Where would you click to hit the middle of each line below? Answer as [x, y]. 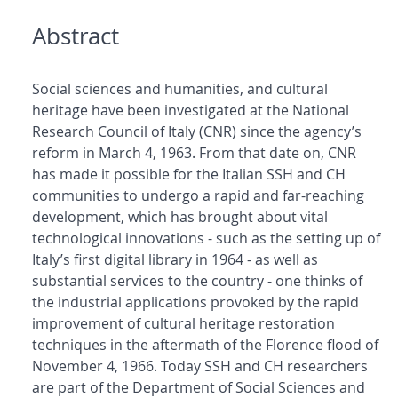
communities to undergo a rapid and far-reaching [198, 196]
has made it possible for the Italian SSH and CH [189, 175]
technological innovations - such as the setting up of [206, 239]
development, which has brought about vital [180, 217]
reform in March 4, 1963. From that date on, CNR [194, 153]
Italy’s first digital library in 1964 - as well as [175, 260]
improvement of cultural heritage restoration [183, 324]
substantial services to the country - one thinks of [197, 281]
